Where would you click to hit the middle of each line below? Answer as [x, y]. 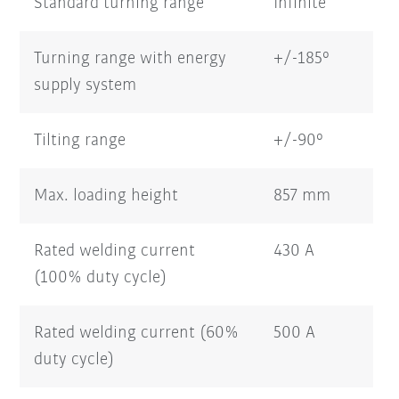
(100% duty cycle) [101, 277]
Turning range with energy [130, 58]
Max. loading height [106, 195]
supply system [85, 85]
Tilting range [80, 140]
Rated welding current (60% [137, 333]
